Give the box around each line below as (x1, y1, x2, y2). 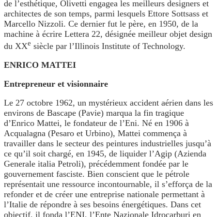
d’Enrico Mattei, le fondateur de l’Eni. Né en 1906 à (4, 118, 189, 128)
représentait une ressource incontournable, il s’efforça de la (4, 179, 212, 189)
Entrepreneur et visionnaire (4, 79, 108, 89)
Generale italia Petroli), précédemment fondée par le (4, 159, 188, 169)
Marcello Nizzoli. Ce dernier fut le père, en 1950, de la (4, 19, 198, 29)
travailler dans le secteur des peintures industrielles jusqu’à (4, 139, 211, 149)
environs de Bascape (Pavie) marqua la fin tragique (4, 108, 184, 118)
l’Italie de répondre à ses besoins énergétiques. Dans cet (4, 200, 201, 210)
